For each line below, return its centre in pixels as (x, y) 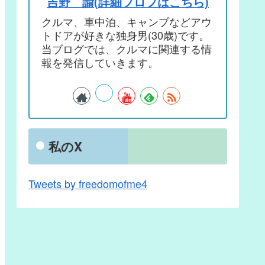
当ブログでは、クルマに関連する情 (127, 48)
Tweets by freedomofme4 (88, 184)
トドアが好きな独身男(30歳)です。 (125, 35)
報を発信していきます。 (100, 62)
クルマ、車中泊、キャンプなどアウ (127, 21)
